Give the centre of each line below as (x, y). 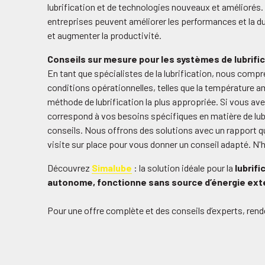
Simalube (112, 167)
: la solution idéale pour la (183, 167)
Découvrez (70, 167)
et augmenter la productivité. (104, 35)
